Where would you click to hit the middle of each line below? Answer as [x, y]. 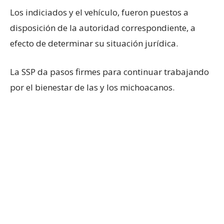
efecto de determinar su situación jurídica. [94, 43]
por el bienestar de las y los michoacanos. [92, 87]
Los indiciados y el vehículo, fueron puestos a [99, 12]
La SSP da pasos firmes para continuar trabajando [109, 71]
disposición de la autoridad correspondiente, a [103, 27]
